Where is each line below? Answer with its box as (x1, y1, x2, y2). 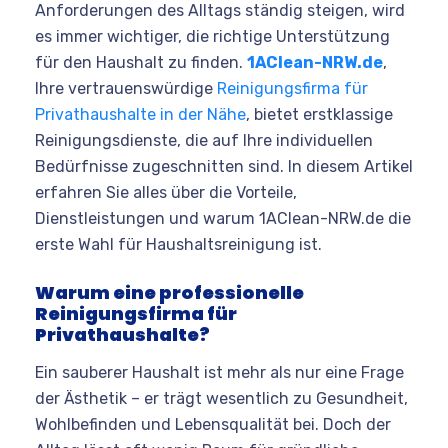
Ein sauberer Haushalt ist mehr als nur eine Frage (35, 362, 404, 382)
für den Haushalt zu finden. (35, 52, 247, 72)
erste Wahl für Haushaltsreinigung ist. (35, 234, 322, 254)
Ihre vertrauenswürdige (35, 78, 217, 98)
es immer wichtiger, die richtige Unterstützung (35, 26, 390, 46)
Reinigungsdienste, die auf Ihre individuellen (35, 130, 373, 150)
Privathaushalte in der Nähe (35, 104, 246, 124)
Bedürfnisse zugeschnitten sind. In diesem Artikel (35, 156, 413, 176)
